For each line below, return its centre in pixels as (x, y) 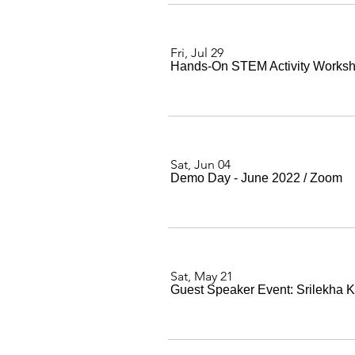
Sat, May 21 (202, 276)
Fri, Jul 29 (197, 53)
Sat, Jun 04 (200, 164)
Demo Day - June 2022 (235, 178)
